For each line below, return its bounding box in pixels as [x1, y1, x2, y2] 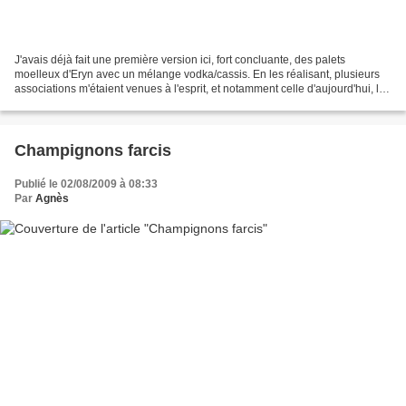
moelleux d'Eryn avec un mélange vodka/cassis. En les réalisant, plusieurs [14, 67, 380, 81]
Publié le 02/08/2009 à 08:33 [14, 177, 158, 190]
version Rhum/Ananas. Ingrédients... [14, 96, 193, 110]
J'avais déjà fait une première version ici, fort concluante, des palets [14, 53, 345, 66]
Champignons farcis [14, 140, 171, 159]
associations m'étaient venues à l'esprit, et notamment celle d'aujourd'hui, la [14, 82, 385, 95]
